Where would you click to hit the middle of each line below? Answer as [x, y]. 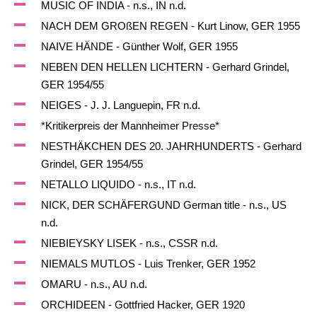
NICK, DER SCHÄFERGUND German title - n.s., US [163, 205]
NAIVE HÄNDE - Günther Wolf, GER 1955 [139, 46]
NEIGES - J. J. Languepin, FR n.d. [120, 105]
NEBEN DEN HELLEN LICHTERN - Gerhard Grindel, [165, 67]
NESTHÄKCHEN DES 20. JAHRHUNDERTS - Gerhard [171, 146]
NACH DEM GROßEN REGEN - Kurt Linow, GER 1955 [170, 26]
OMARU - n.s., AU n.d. [94, 284]
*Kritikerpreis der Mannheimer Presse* [130, 126]
